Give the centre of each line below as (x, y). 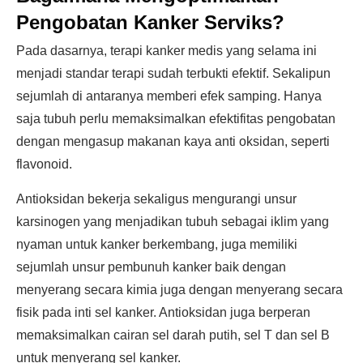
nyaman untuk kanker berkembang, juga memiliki (157, 244)
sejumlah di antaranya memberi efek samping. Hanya (169, 96)
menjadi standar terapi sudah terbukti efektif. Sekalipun (173, 73)
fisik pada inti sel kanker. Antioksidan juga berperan (163, 312)
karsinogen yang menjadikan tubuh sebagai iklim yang (173, 222)
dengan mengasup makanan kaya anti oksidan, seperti (173, 141)
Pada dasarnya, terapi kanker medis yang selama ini (167, 51)
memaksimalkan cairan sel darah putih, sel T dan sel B (173, 335)
